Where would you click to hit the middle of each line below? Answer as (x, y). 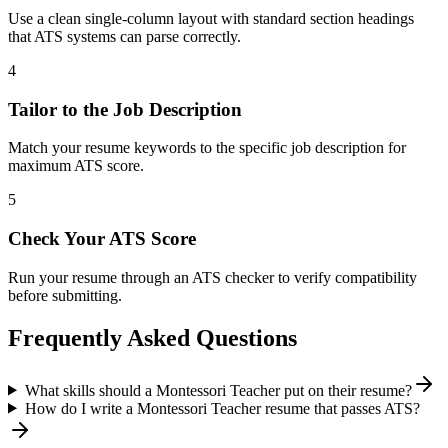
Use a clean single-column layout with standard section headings (211, 18)
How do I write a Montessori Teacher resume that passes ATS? (222, 408)
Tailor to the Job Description (125, 109)
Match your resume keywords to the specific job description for (207, 148)
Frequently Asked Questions (152, 337)
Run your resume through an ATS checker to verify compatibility (212, 277)
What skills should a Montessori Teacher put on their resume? (218, 390)
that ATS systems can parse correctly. (124, 36)
